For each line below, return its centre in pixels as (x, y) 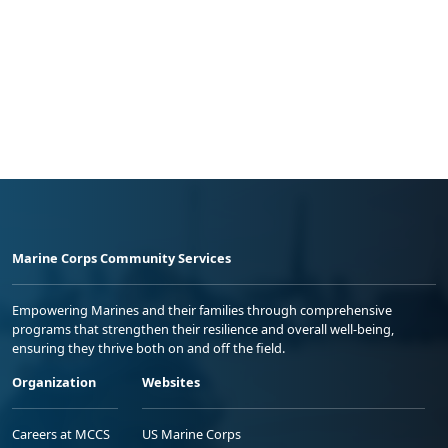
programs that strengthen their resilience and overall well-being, (203, 329)
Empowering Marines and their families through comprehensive (202, 310)
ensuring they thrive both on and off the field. (148, 348)
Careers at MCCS (61, 434)
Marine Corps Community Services (121, 258)
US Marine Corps (191, 434)
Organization (54, 382)
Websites (171, 382)
